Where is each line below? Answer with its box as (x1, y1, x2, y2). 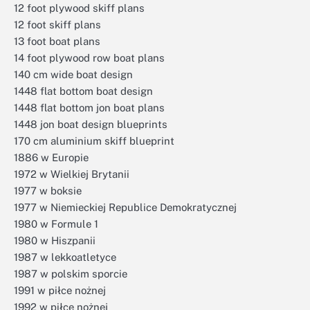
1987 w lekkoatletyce (14, 251, 116, 263)
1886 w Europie (14, 152, 89, 163)
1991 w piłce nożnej (14, 284, 106, 296)
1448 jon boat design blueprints (14, 118, 167, 130)
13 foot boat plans (14, 35, 100, 47)
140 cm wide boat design (14, 69, 133, 80)
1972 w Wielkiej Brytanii (14, 168, 129, 180)
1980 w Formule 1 (14, 218, 98, 230)
